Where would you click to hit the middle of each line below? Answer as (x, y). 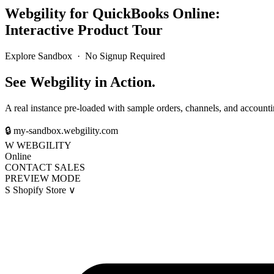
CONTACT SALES (45, 167)
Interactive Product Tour (84, 30)
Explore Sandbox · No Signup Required (85, 56)
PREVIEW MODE (43, 178)
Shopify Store (39, 190)
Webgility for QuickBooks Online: (113, 13)
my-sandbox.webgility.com (65, 130)
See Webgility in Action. (80, 82)
